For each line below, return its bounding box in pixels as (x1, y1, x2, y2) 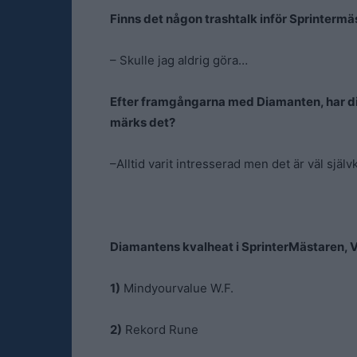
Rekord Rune (122, 322, 198, 337)
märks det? (110, 115, 175, 130)
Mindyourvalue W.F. (120, 280, 233, 296)
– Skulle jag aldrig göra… (110, 53, 248, 68)
